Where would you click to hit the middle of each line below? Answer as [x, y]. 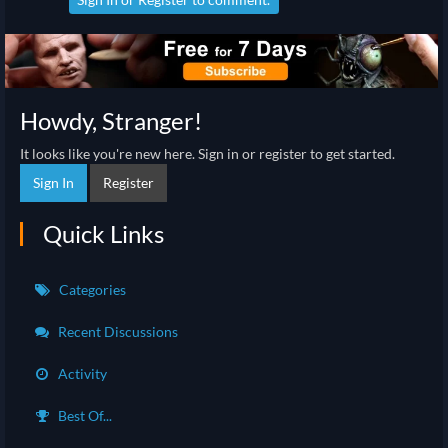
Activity [81, 373]
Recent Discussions [116, 331]
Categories [91, 289]
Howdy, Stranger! [111, 120]
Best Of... [83, 415]
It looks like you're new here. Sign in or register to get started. [207, 153]
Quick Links [103, 233]
